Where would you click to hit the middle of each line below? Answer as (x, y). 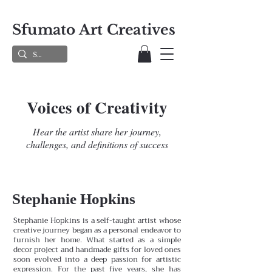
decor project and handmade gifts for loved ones (97, 249)
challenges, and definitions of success (97, 144)
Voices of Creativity (97, 107)
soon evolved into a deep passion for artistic (97, 259)
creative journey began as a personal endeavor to (97, 230)
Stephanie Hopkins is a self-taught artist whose (97, 220)
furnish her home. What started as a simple (97, 240)
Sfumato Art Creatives (94, 30)
